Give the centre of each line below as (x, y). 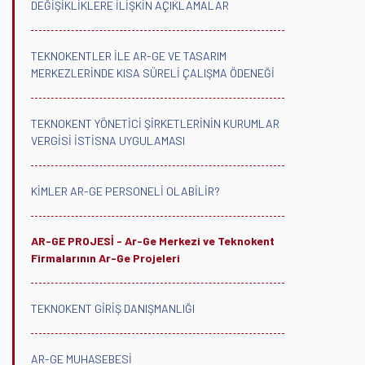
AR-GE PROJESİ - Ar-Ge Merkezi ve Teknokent (153, 240)
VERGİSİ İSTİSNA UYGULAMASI (108, 140)
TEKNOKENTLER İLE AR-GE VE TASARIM (129, 55)
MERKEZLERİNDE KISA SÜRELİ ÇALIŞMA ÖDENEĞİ (153, 73)
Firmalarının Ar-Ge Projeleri (106, 257)
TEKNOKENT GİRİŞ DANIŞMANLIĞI (113, 308)
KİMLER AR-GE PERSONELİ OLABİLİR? (125, 191)
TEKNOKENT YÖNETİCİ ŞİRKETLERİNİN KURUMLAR (155, 123)
